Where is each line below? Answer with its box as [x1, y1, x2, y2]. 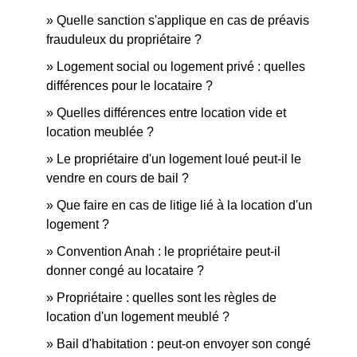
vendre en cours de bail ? [46, 171, 189, 185]
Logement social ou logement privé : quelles [57, 60, 305, 73]
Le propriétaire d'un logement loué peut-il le [57, 152, 301, 166]
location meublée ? [46, 125, 154, 139]
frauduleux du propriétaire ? [46, 33, 202, 46]
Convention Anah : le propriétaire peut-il [57, 245, 280, 258]
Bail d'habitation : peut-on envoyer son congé [57, 337, 311, 351]
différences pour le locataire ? [46, 79, 213, 92]
